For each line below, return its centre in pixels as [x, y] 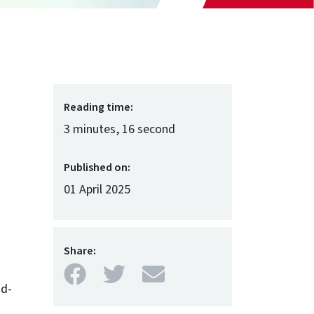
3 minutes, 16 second [120, 129]
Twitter [158, 275]
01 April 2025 [97, 190]
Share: [80, 251]
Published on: [97, 168]
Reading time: [98, 107]
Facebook [130, 275]
